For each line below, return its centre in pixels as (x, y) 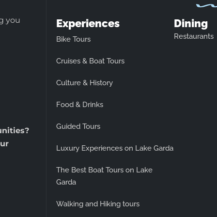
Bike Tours (73, 39)
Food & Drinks (80, 104)
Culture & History (85, 83)
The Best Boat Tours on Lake (104, 170)
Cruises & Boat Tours (90, 61)
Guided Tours (78, 126)
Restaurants (194, 36)
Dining (191, 23)
